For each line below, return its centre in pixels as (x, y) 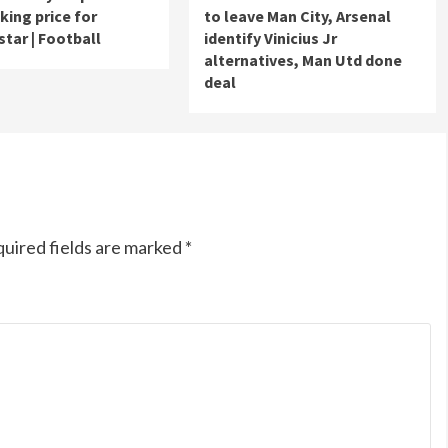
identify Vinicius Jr (270, 38)
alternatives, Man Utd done (302, 60)
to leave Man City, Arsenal (297, 16)
